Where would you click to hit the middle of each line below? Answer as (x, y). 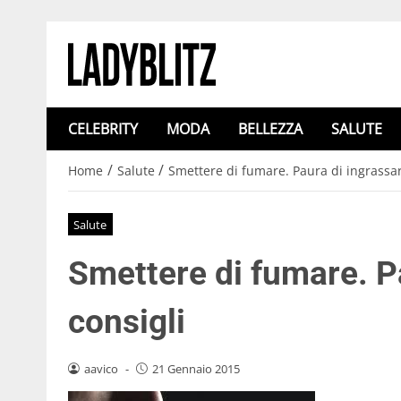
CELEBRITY (103, 129)
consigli (127, 321)
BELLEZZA (270, 129)
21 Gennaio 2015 (196, 368)
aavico (101, 368)
